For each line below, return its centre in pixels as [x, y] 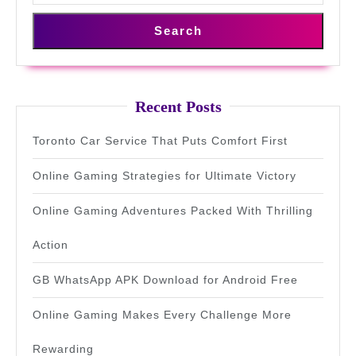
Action [50, 245]
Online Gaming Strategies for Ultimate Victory [164, 176]
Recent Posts [178, 107]
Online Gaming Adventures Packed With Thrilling [173, 211]
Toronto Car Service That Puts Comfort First [160, 141]
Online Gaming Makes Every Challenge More [162, 315]
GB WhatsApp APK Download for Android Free [165, 280]
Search [178, 31]
